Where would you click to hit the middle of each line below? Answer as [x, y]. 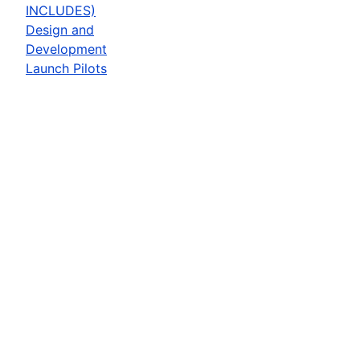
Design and [60, 29]
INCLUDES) [61, 10]
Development [66, 49]
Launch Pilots [66, 68]
